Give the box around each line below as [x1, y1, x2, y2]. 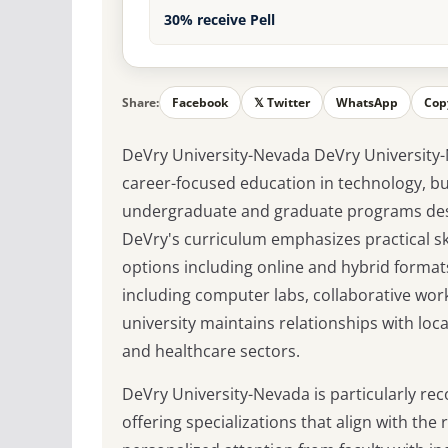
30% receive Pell [164, 10, 275, 30]
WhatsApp [336, 94, 398, 112]
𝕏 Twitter [254, 94, 310, 112]
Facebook [172, 94, 228, 112]
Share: [122, 94, 159, 112]
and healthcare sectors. [122, 340, 300, 363]
